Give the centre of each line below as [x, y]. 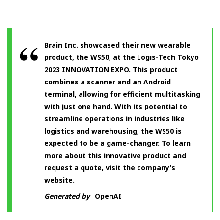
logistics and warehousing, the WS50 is [113, 131]
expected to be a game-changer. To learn [117, 143]
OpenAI [108, 196]
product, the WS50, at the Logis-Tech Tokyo [122, 57]
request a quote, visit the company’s [110, 168]
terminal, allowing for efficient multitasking [122, 94]
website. [59, 180]
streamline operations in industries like [114, 119]
